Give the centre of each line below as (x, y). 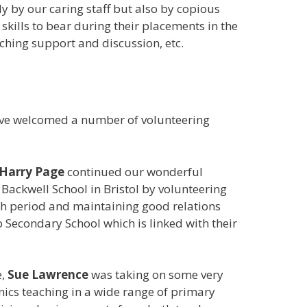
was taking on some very (156, 274)
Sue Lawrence (48, 274)
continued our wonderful (133, 171)
